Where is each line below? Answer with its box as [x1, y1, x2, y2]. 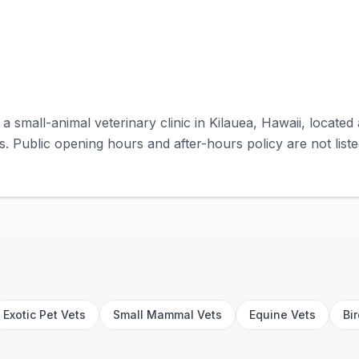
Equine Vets [249, 308, 316, 321]
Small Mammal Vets [113, 308, 222, 321]
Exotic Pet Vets [3, 308, 86, 321]
